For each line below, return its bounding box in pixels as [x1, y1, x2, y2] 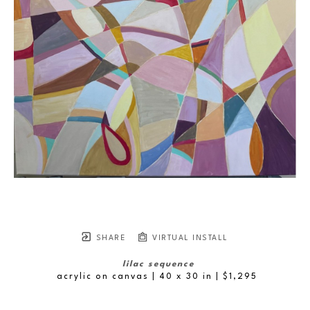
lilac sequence [122, 260, 194, 268]
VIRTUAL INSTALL [149, 235, 228, 242]
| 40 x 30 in [152, 273, 212, 281]
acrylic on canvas [56, 273, 149, 281]
